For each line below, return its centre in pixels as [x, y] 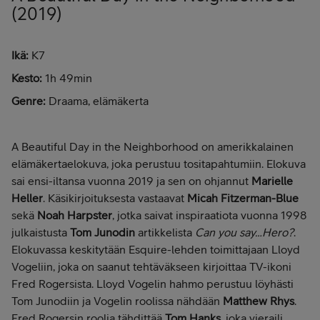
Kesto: [28, 77]
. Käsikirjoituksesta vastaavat [115, 197]
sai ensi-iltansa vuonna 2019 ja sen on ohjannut [131, 180]
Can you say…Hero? [244, 232]
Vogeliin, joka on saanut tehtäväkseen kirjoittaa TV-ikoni [151, 266]
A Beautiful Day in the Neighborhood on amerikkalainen [152, 146]
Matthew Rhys [259, 300]
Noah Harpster [75, 215]
